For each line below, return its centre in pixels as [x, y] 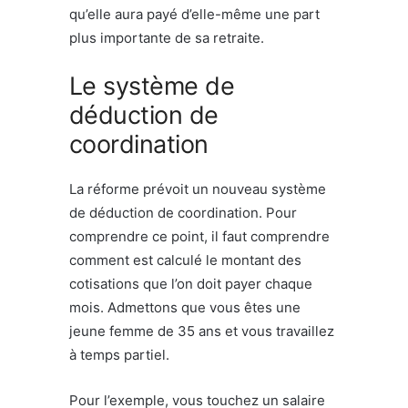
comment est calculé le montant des [185, 260]
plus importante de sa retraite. [167, 37]
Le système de [152, 86]
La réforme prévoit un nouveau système [198, 189]
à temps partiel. [119, 354]
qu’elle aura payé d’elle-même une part [194, 14]
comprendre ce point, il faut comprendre [199, 236]
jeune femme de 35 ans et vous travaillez [202, 331]
